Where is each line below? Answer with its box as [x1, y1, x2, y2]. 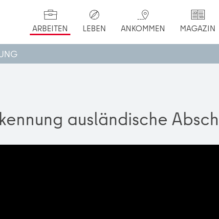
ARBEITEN [32, 22, 68, 34]
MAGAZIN [180, 22, 216, 34]
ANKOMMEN [121, 22, 166, 34]
